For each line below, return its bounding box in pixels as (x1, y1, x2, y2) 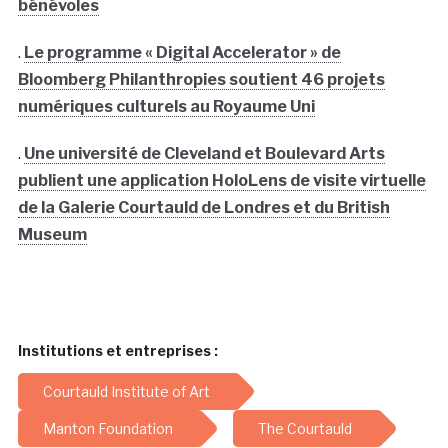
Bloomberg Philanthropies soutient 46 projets (17, 69, 385, 89)
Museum (17, 224, 87, 244)
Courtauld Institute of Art (42, 382, 210, 400)
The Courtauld (257, 419, 352, 437)
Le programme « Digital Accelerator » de (23, 42, 341, 62)
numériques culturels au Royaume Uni (17, 96, 315, 116)
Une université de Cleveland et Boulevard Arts (23, 143, 385, 163)
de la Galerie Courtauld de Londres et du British (17, 197, 390, 217)
